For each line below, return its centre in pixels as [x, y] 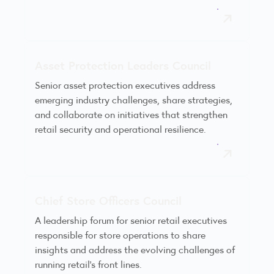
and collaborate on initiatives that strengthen [131, 114]
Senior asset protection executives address [125, 85]
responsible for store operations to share [120, 235]
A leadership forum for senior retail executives [131, 220]
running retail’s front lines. [88, 264]
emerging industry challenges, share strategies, [134, 100]
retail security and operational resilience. [120, 129]
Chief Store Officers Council [108, 200]
